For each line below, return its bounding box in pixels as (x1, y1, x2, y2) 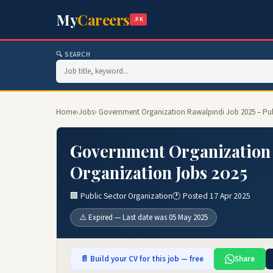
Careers (77, 10, 130, 29)
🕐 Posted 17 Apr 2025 (172, 190, 250, 202)
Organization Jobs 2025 (70, 161, 247, 183)
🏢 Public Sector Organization (70, 190, 172, 202)
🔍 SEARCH (56, 50, 91, 59)
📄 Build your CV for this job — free (80, 253, 204, 264)
